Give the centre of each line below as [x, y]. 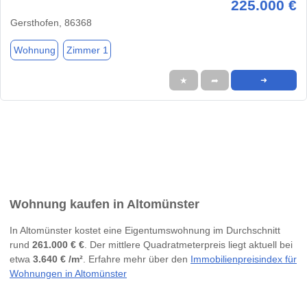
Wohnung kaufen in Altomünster [105, 204]
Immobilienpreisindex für [244, 259]
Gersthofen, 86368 [51, 23]
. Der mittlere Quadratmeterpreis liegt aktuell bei [188, 244]
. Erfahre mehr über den [137, 259]
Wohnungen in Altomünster [68, 273]
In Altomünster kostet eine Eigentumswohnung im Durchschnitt [145, 230]
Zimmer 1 [87, 50]
